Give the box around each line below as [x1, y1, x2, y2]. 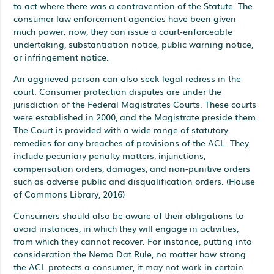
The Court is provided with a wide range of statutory [13, 123, 229, 136]
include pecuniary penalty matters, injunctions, [13, 149, 206, 161]
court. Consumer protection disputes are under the [13, 84, 222, 97]
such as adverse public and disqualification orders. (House [13, 174, 256, 187]
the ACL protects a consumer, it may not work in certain [13, 260, 244, 273]
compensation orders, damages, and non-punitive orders [13, 161, 251, 174]
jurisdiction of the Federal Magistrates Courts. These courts [13, 97, 257, 110]
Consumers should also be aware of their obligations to [13, 209, 245, 221]
